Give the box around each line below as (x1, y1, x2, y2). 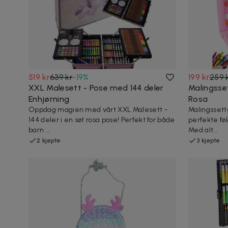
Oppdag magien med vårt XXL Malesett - (28, 105, 167, 114)
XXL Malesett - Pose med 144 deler (28, 82, 164, 93)
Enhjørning (28, 94, 70, 104)
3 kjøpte (196, 136, 220, 144)
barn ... (28, 125, 51, 134)
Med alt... (188, 125, 219, 134)
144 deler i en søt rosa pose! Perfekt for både (28, 115, 175, 124)
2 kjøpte (37, 136, 61, 144)
